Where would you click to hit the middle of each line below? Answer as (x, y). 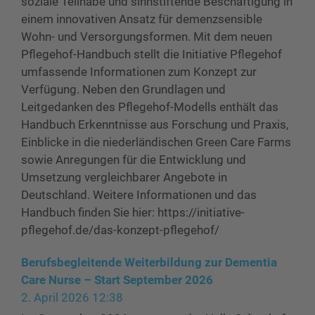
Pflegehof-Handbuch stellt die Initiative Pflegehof (152, 54)
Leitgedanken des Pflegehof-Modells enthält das (150, 107)
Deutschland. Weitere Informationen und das (139, 195)
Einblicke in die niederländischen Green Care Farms (156, 142)
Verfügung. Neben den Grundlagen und (123, 89)
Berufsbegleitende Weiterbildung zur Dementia (149, 262)
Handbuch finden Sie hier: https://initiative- (133, 212)
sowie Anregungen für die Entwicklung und (134, 160)
